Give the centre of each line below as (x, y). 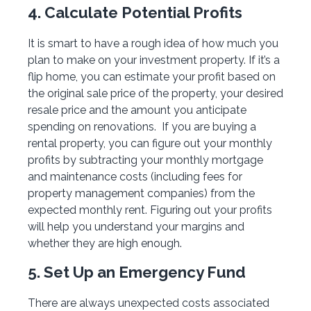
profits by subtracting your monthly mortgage (145, 160)
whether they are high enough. (105, 243)
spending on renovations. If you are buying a (142, 126)
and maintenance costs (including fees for (135, 176)
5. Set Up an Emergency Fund (137, 272)
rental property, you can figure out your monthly (150, 143)
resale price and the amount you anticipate (137, 110)
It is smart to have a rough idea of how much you (153, 43)
